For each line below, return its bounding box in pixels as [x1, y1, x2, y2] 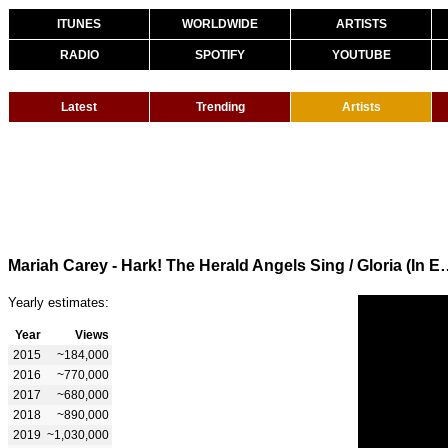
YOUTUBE [331, 48, 391, 62]
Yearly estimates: [8, 294, 109, 310]
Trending [195, 100, 245, 114]
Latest [61, 100, 97, 114]
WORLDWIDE [182, 17, 258, 31]
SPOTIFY [195, 48, 245, 62]
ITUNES [57, 17, 101, 31]
